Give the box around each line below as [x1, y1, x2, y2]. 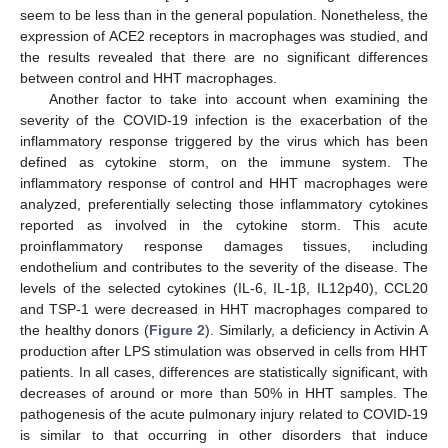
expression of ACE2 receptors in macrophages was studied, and [20, 27, 428, 44]
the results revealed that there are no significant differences [20, 48, 428, 65]
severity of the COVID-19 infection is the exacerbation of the [20, 111, 428, 128]
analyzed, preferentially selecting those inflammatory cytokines [20, 195, 428, 212]
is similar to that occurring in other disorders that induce [20, 426, 428, 443]
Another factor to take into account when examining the [48, 90, 428, 107]
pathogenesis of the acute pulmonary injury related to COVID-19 [20, 405, 428, 422]
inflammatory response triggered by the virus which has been [20, 132, 428, 149]
